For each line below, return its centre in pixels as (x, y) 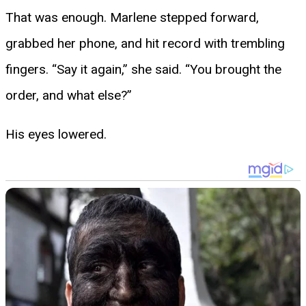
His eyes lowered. (56, 134)
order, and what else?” (69, 95)
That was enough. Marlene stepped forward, (132, 17)
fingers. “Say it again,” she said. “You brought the (143, 69)
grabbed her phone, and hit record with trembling (145, 43)
